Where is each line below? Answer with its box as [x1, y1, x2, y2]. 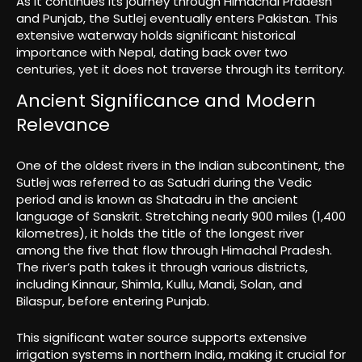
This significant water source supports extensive [16, 329, 307, 347]
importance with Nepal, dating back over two [16, 43, 288, 61]
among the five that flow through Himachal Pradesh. [16, 242, 332, 259]
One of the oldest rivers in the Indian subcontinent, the [16, 157, 345, 175]
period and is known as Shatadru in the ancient [16, 191, 298, 208]
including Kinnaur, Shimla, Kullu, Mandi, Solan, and [16, 276, 302, 293]
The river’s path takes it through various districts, [16, 259, 308, 276]
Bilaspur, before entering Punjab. [16, 293, 209, 310]
